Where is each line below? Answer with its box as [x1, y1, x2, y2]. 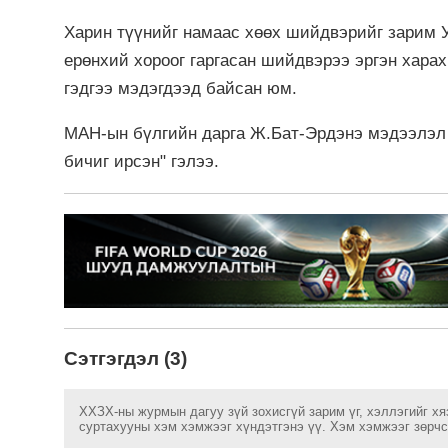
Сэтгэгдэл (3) [64, 347, 187, 369]
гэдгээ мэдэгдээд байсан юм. [64, 78, 302, 98]
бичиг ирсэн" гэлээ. [64, 151, 219, 171]
